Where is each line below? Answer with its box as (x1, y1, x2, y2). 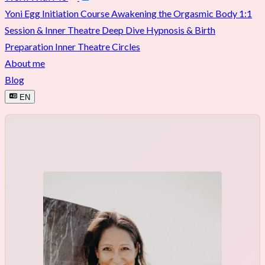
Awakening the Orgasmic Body (111, 7, 239, 19)
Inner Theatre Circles (55, 40, 140, 52)
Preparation (5, 40, 55, 52)
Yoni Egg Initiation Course (5, 7, 111, 19)
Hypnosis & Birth (146, 24, 215, 35)
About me (5, 57, 45, 69)
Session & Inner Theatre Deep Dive (5, 24, 146, 35)
